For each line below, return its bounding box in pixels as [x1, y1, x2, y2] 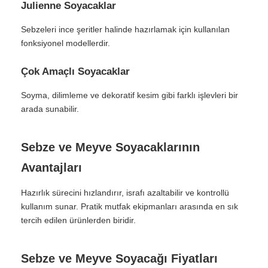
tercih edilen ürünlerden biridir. [21, 215, 136, 225]
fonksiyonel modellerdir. [21, 38, 110, 48]
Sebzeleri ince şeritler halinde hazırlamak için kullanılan [21, 25, 230, 34]
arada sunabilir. [21, 104, 79, 114]
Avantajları [21, 161, 82, 174]
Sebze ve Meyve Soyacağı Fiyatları [21, 252, 218, 265]
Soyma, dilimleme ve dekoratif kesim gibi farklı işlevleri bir [21, 90, 238, 100]
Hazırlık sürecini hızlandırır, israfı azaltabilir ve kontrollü [21, 188, 229, 197]
